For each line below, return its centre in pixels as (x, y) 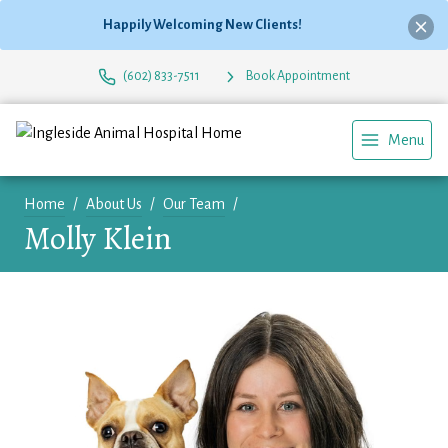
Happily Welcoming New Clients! (203, 25)
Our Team (194, 203)
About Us (114, 203)
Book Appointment (298, 76)
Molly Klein (98, 237)
